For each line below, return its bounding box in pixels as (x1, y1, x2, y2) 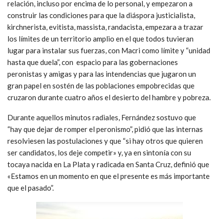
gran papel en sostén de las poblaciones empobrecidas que (7, 81, 195, 90)
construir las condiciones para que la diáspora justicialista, (7, 10, 195, 20)
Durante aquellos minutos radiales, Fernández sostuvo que (7, 112, 196, 122)
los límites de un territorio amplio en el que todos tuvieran (7, 34, 194, 43)
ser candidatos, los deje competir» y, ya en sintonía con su (7, 148, 191, 157)
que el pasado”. (7, 183, 54, 192)
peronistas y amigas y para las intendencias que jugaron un (7, 69, 196, 78)
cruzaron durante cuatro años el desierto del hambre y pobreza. (7, 92, 211, 102)
